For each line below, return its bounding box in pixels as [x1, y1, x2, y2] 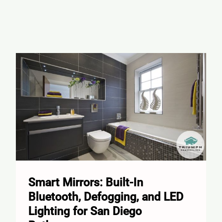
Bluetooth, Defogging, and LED [28, 190, 183, 204]
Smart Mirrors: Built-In [28, 176, 143, 190]
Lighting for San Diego [28, 205, 142, 219]
